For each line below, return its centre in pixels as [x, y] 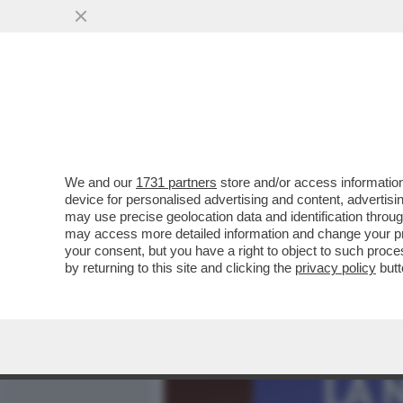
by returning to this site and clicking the [180, 268]
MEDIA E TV [268, 114]
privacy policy [336, 268]
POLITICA [361, 114]
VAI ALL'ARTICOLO [255, 243]
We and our [100, 182]
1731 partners [176, 182]
